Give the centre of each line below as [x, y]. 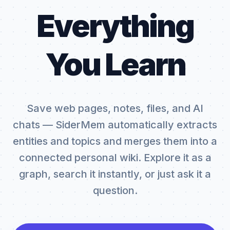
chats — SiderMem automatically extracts [115, 125]
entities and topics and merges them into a [115, 141]
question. [115, 190]
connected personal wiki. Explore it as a [115, 158]
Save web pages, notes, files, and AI [115, 108]
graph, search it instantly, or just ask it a [115, 174]
